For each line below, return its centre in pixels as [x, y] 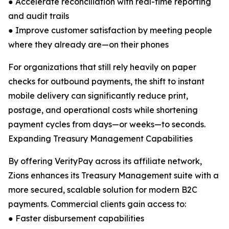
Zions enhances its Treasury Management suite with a [113, 175]
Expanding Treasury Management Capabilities [100, 139]
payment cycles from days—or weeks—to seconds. [107, 124]
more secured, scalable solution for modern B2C [103, 190]
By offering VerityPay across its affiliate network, [105, 161]
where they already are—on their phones [88, 44]
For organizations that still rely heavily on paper [102, 67]
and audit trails [39, 16]
